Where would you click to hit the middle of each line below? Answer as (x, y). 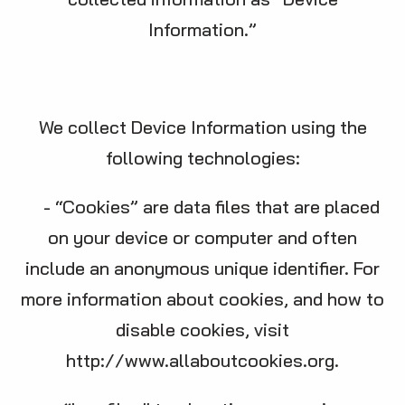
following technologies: (202, 158)
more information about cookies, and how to (202, 299)
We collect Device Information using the (202, 127)
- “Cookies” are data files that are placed (202, 207)
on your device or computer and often (202, 237)
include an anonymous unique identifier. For (202, 268)
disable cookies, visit (202, 330)
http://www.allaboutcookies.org (200, 360)
